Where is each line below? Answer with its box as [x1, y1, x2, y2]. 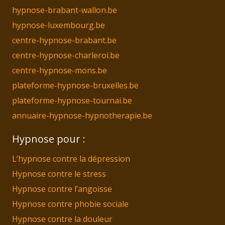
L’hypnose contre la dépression [12, 153, 130, 164]
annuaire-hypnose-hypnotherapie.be [12, 109, 152, 121]
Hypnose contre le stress [12, 168, 106, 179]
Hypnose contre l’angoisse [12, 183, 112, 194]
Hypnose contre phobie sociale [12, 198, 129, 209]
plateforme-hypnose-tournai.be [12, 94, 132, 106]
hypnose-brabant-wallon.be [12, 4, 117, 16]
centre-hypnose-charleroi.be [12, 49, 120, 61]
